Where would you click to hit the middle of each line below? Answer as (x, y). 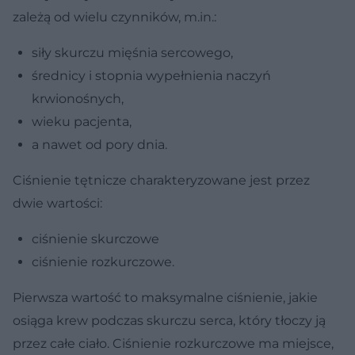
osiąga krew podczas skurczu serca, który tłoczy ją (169, 321)
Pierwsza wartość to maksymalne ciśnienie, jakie (165, 298)
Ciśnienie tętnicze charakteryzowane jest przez (161, 181)
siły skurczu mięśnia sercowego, (132, 53)
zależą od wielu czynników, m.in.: (115, 17)
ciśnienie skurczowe (95, 239)
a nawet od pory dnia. (99, 145)
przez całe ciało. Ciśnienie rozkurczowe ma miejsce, (173, 344)
